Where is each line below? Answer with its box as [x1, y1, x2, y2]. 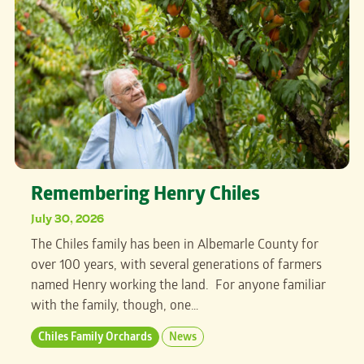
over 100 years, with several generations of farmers [31, 258, 322, 274]
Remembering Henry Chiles [31, 184, 260, 208]
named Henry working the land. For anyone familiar [31, 278, 326, 294]
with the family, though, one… [31, 298, 198, 314]
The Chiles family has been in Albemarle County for [31, 237, 318, 253]
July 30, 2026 [31, 209, 104, 227]
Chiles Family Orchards [38, 331, 152, 345]
